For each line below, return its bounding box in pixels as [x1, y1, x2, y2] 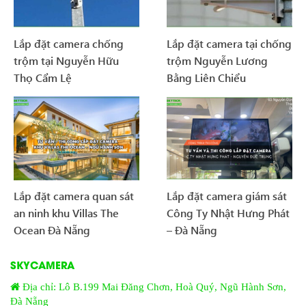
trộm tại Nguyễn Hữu [14, 53, 119, 68]
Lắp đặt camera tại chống [167, 36, 292, 51]
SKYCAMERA [10, 256, 74, 272]
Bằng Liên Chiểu [167, 70, 246, 85]
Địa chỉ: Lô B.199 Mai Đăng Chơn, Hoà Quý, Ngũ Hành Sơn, [23, 281, 286, 292]
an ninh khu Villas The [14, 205, 119, 220]
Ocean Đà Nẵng [14, 222, 90, 237]
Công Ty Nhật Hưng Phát [167, 205, 290, 220]
